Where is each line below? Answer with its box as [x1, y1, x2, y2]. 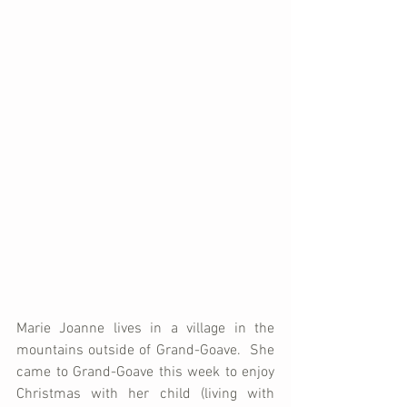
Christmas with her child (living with [16, 384, 274, 403]
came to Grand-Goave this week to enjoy [16, 362, 274, 382]
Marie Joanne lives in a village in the [16, 319, 274, 338]
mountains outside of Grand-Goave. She [16, 341, 274, 360]
